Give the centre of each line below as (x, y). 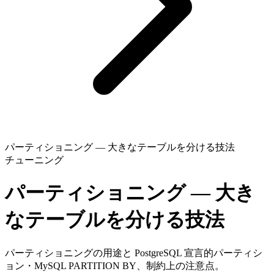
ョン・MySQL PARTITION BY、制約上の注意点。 (115, 265)
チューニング (34, 160)
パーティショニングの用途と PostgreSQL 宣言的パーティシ (134, 253)
